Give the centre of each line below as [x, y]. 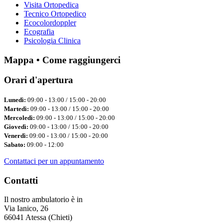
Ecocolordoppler [50, 22]
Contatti [21, 180]
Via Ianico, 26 [26, 209]
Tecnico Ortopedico [55, 13]
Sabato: [15, 145]
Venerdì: [16, 136]
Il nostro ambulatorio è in [43, 200]
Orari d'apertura [39, 80]
